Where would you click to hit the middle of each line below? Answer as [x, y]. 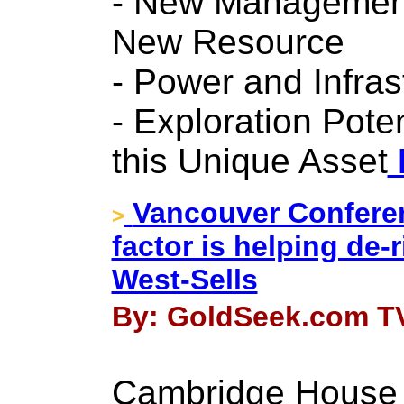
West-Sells [184, 280]
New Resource [228, 42]
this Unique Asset [249, 161]
